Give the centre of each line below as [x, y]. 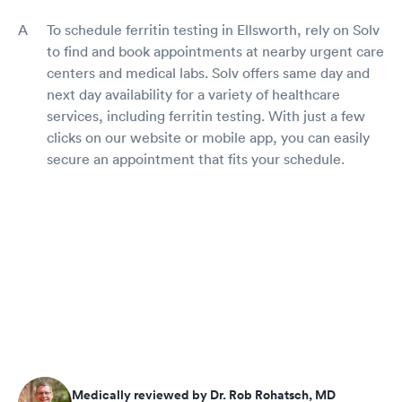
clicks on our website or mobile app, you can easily [208, 137]
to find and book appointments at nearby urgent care [215, 51]
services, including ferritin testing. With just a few [206, 115]
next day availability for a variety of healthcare [193, 94]
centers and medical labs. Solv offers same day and [208, 72]
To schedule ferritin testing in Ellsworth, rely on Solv [213, 29]
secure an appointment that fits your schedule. [196, 158]
